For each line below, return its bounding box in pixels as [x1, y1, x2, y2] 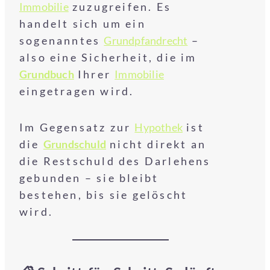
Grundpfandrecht [104, 34, 188, 47]
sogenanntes [19, 34, 104, 47]
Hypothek [134, 121, 183, 134]
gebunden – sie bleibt [19, 171, 159, 184]
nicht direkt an [106, 137, 207, 151]
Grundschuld [43, 137, 107, 151]
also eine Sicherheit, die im [19, 51, 197, 64]
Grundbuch [19, 67, 74, 81]
